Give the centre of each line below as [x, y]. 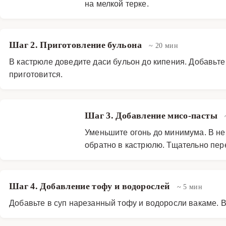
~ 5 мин [190, 186]
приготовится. [36, 74]
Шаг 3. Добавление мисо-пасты [152, 115]
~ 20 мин [164, 45]
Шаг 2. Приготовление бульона [77, 45]
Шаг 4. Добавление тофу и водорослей [91, 186]
